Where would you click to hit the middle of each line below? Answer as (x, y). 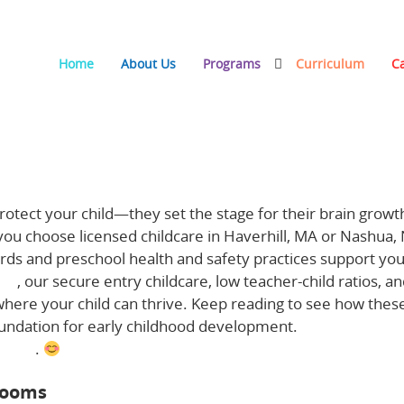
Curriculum (330, 64)
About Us (148, 64)
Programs (232, 64)
